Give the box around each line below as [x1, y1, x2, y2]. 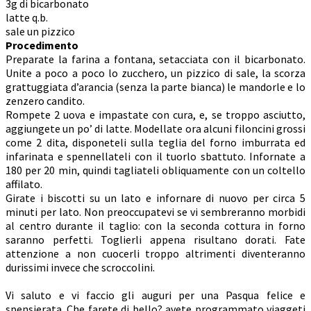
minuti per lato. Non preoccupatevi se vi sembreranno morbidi [6, 205, 305, 219]
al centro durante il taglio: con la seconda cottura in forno [6, 219, 305, 233]
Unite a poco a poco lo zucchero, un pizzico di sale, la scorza [6, 66, 305, 81]
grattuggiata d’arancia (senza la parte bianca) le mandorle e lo [6, 80, 305, 94]
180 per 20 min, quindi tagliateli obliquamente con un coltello [6, 163, 305, 178]
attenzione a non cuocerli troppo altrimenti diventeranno [6, 246, 305, 261]
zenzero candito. [6, 94, 85, 108]
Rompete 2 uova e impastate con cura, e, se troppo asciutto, [6, 108, 305, 122]
